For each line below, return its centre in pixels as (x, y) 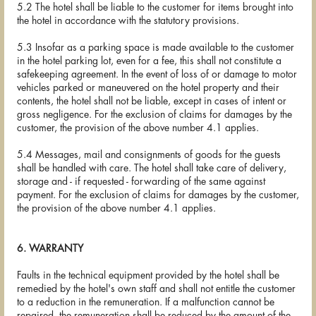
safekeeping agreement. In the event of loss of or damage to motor (157, 74)
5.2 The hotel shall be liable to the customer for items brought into (155, 7)
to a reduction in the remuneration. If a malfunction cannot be (146, 302)
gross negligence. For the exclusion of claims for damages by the (154, 115)
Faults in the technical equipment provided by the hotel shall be (148, 275)
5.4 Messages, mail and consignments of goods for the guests (149, 155)
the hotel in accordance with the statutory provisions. (128, 21)
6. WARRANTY (50, 249)
